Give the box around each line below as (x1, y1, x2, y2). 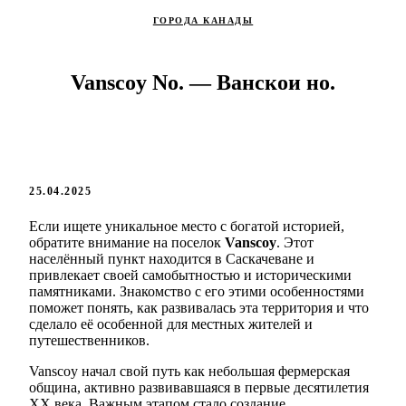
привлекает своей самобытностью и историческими (29, 267, 352, 284)
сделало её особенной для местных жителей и (29, 316, 313, 333)
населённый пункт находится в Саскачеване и (29, 251, 314, 267)
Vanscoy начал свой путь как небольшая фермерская (29, 363, 350, 380)
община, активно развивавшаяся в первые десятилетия (29, 380, 369, 396)
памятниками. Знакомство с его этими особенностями (29, 284, 364, 300)
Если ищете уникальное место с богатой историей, (29, 218, 344, 235)
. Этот (276, 235, 314, 251)
